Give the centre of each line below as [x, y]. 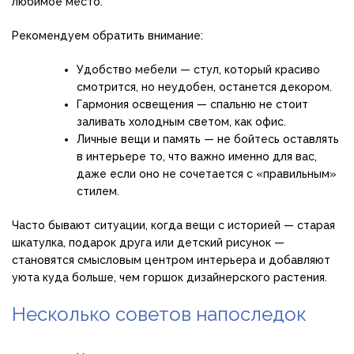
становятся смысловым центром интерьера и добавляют [171, 260]
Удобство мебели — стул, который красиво [198, 69]
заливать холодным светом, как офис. [181, 121]
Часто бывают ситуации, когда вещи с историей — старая [173, 225]
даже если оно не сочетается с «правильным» [207, 173]
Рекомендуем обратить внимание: [107, 35]
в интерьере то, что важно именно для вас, [197, 156]
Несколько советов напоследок [159, 314]
